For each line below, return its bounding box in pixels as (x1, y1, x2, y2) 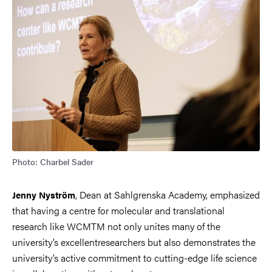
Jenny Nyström (12, 188, 75, 202)
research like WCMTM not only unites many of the (12, 219, 220, 234)
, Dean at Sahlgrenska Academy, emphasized (75, 188, 260, 202)
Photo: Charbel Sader (12, 155, 93, 168)
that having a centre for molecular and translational (12, 203, 225, 218)
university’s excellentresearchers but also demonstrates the (12, 235, 256, 250)
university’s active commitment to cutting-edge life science (12, 251, 257, 265)
